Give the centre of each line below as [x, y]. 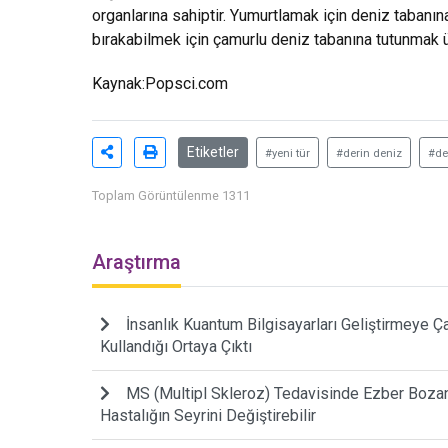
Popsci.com [186, 84]
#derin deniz [369, 154]
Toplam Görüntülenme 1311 [171, 196]
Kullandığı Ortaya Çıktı [176, 347]
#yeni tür [287, 154]
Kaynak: [118, 84]
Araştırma [136, 262]
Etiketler [213, 152]
